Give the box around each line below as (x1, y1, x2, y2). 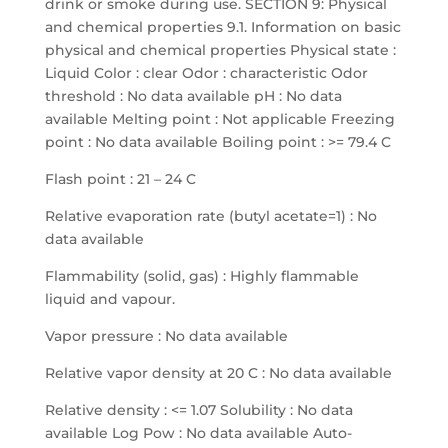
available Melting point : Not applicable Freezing (44, 110, 395, 128)
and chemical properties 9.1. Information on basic (44, 18, 401, 36)
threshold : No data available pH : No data (44, 87, 342, 105)
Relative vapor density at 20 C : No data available (44, 364, 392, 382)
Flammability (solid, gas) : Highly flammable (44, 267, 359, 285)
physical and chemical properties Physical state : (44, 41, 396, 59)
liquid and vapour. (44, 290, 175, 308)
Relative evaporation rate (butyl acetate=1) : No (44, 207, 377, 225)
